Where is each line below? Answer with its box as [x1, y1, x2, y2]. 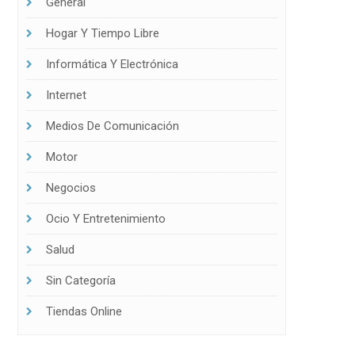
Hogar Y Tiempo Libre [45, 25, 159, 40]
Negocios [45, 180, 96, 195]
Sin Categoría [45, 273, 116, 288]
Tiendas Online [45, 303, 122, 319]
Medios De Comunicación [45, 118, 179, 133]
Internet [45, 87, 86, 102]
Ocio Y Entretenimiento [45, 211, 166, 226]
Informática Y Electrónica [45, 56, 178, 71]
